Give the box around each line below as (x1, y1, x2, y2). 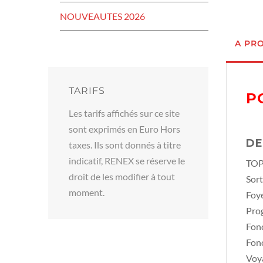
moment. (69, 187, 104, 198)
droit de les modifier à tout (69, 171, 175, 182)
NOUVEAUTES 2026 (60, 11, 145, 22)
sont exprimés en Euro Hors (69, 123, 180, 134)
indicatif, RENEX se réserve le (69, 155, 185, 166)
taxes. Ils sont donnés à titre (69, 139, 181, 150)
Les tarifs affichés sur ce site (69, 107, 180, 119)
